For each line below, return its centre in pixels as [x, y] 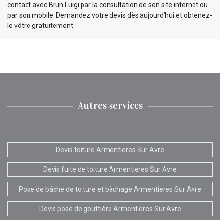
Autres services [110, 105]
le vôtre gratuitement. [41, 25]
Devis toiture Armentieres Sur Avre [110, 150]
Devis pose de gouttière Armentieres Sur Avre [110, 208]
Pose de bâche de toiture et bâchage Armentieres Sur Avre [110, 189]
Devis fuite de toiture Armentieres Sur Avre [110, 169]
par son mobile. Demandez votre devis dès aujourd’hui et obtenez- [110, 15]
